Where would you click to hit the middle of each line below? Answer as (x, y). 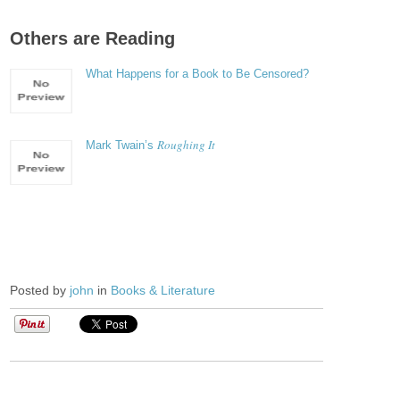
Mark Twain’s (122, 145)
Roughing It (187, 145)
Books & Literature (163, 290)
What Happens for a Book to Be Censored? (198, 74)
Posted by (40, 290)
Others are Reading (93, 38)
